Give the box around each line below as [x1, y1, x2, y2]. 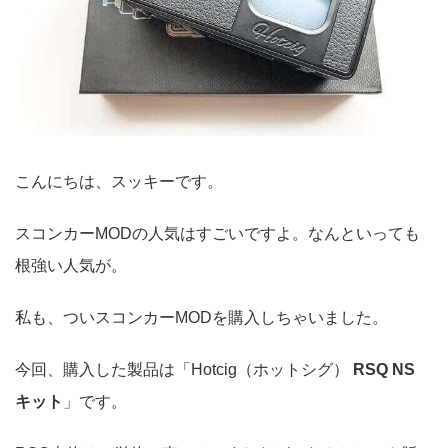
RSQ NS [353, 360, 415, 378]
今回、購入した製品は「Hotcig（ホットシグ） [15, 360, 353, 378]
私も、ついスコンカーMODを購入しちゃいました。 [15, 308, 388, 326]
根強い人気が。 [15, 256, 127, 274]
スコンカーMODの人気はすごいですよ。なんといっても [15, 224, 420, 242]
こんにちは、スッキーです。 [15, 172, 223, 190]
